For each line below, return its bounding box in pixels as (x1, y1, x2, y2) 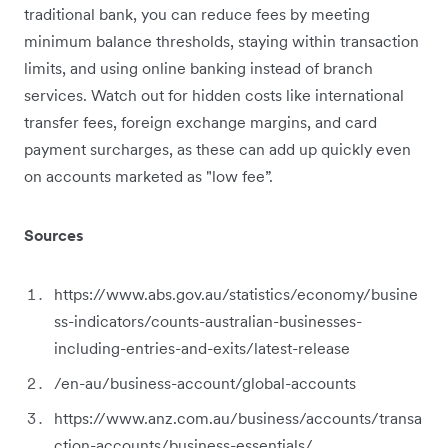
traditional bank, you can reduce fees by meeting (24, 3, 370, 24)
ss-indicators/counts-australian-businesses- (54, 310, 362, 331)
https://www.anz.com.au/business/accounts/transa (54, 407, 422, 428)
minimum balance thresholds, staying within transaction (24, 30, 419, 51)
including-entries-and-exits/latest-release (54, 337, 354, 358)
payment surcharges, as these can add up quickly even (24, 138, 411, 159)
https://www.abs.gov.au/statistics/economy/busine (54, 283, 418, 304)
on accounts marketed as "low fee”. (24, 165, 273, 186)
